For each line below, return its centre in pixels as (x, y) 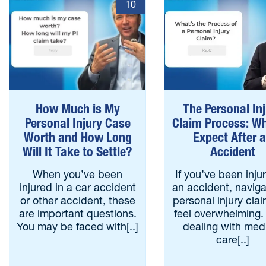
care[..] (232, 240)
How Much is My (77, 109)
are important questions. (77, 213)
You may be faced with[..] (78, 227)
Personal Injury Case (77, 123)
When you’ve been (78, 174)
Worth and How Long (77, 137)
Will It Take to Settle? (78, 152)
